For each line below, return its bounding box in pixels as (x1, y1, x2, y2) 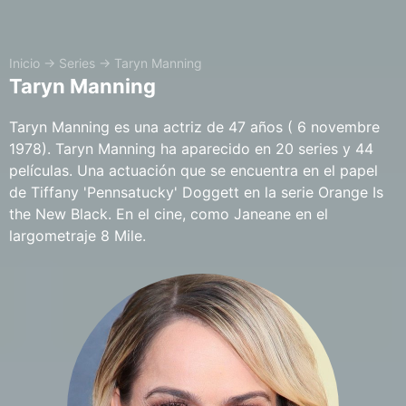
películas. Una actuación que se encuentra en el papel (9, 161, 378, 179)
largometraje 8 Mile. (9, 227, 146, 245)
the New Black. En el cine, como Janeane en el (9, 205, 328, 223)
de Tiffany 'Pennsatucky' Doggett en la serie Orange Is (9, 183, 383, 201)
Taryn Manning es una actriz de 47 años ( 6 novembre (9, 118, 380, 136)
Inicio (9, 55, 40, 71)
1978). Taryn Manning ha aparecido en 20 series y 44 (9, 140, 373, 158)
